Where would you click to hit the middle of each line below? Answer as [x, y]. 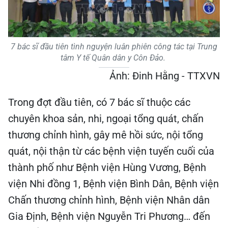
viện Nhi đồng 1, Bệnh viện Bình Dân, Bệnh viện [113, 184]
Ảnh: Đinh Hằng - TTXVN [165, 76]
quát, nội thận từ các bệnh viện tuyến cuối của [111, 151]
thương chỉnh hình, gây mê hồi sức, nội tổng [106, 135]
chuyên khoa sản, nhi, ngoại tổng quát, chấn [106, 119]
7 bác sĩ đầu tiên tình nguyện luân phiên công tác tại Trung [114, 47]
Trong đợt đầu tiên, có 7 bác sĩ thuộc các [99, 102]
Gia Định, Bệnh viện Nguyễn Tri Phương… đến [109, 216]
